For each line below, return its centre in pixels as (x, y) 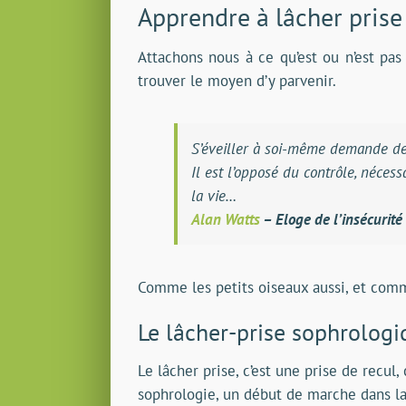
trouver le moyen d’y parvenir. (237, 81)
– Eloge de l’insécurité (331, 220)
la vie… (214, 196)
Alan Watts (226, 220)
